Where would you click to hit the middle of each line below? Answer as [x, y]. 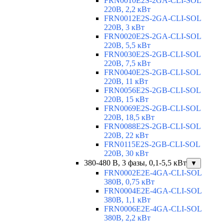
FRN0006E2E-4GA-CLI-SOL [153, 209]
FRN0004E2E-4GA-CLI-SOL [153, 191]
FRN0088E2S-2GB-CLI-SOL [152, 126]
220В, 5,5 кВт [127, 45]
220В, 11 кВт [126, 81]
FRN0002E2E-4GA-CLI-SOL [153, 173]
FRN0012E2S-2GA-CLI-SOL [152, 18]
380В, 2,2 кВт [127, 218]
